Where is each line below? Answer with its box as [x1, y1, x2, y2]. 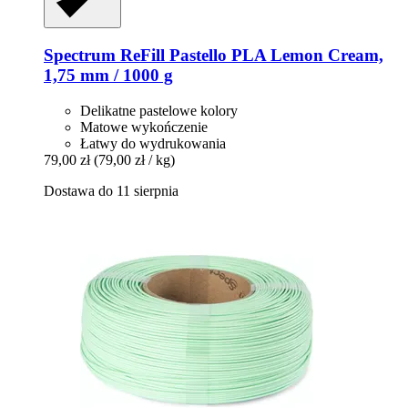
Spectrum [44, 46, 116, 66]
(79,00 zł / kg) [94, 151, 175, 168]
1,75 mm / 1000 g [44, 66, 173, 86]
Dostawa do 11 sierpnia [44, 182, 178, 199]
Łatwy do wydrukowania [80, 135, 226, 151]
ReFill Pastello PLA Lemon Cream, [116, 46, 383, 66]
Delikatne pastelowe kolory [80, 102, 238, 118]
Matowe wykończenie [80, 118, 208, 135]
